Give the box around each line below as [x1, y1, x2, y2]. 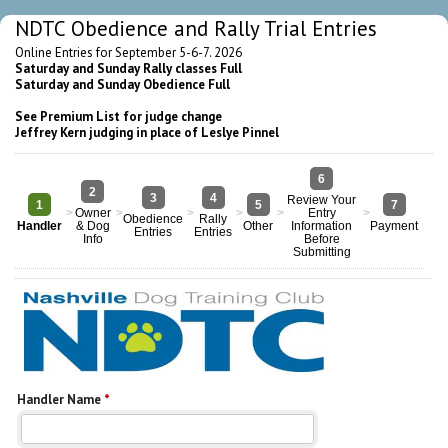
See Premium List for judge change [15, 108, 222, 125]
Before [303, 232, 340, 245]
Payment [370, 219, 418, 232]
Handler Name [17, 390, 104, 408]
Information [291, 219, 352, 232]
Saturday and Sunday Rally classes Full [15, 60, 242, 77]
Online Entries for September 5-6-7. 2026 [15, 44, 242, 61]
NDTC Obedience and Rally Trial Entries [15, 15, 377, 42]
